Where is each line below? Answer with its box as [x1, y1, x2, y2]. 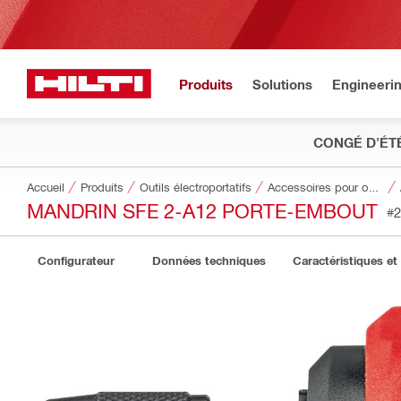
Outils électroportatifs [140, 180, 252, 193]
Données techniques [152, 253, 266, 268]
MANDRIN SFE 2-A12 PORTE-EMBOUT [27, 198, 378, 222]
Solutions [252, 75, 312, 92]
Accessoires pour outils [368, 180, 380, 193]
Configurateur [38, 253, 115, 268]
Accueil [27, 180, 64, 193]
